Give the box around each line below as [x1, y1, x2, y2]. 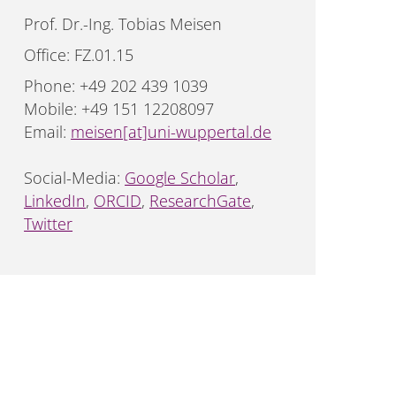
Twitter [24, 212, 73, 234]
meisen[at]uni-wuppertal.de [71, 120, 272, 142]
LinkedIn [24, 189, 87, 211]
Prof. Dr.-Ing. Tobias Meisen [24, 13, 223, 35]
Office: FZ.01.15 [24, 43, 134, 65]
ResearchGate [149, 189, 252, 211]
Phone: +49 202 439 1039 [24, 74, 209, 96]
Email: [24, 120, 72, 142]
